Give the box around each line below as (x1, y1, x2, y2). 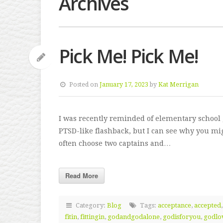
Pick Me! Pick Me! (59, 43, 198, 69)
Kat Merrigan (158, 81, 199, 89)
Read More (65, 171, 98, 181)
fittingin (80, 213, 105, 221)
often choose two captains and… (59, 139, 171, 148)
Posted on (69, 81, 100, 89)
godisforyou (163, 213, 201, 221)
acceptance (158, 202, 192, 210)
